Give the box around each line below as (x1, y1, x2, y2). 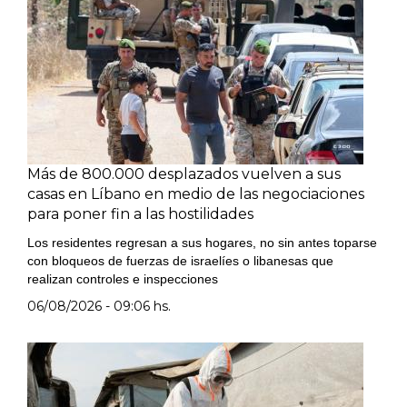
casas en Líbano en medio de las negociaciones (27, 185, 364, 203)
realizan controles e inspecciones (27, 272, 218, 286)
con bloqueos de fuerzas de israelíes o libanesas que (27, 253, 333, 268)
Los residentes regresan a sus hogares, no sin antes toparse (27, 235, 377, 250)
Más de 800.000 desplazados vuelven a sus (27, 165, 341, 183)
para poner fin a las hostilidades (27, 205, 253, 223)
